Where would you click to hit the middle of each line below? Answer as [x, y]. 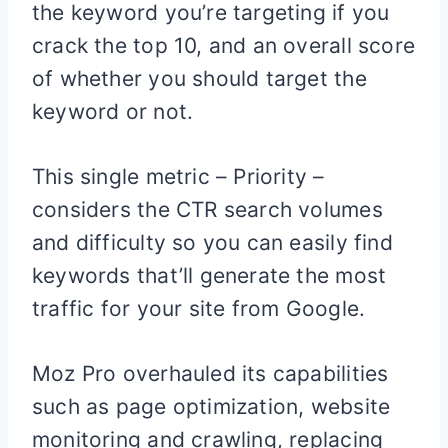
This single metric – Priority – [178, 177]
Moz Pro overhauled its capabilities [210, 374]
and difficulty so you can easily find [212, 243]
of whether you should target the [199, 79]
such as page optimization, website [211, 407]
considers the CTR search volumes [207, 210]
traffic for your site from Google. [205, 309]
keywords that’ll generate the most [209, 276]
